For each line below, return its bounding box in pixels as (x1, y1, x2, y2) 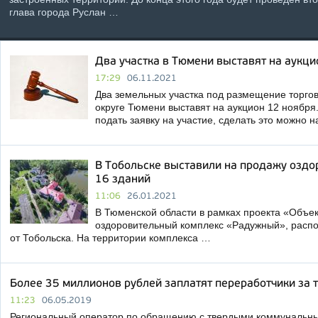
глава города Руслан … (9, 6, 119, 18)
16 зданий (95, 174, 150, 185)
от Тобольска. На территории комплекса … (10, 232, 211, 243)
